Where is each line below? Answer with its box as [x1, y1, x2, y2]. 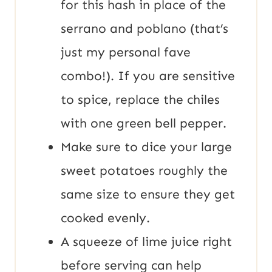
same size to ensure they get [61, 186, 235, 203]
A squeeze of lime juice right [61, 234, 232, 250]
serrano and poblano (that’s [61, 21, 228, 37]
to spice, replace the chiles [61, 92, 220, 108]
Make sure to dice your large [61, 139, 232, 155]
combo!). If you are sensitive [61, 68, 235, 84]
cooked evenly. [61, 210, 150, 226]
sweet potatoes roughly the [61, 163, 228, 179]
